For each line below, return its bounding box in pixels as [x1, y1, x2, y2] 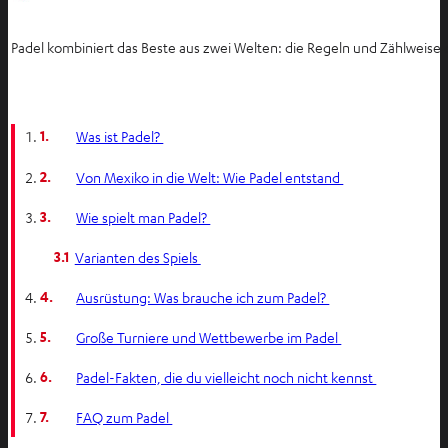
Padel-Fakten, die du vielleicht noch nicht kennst [76, 368, 377, 387]
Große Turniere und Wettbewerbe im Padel [76, 327, 342, 346]
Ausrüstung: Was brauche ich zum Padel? [76, 287, 330, 306]
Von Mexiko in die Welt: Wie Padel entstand [76, 167, 344, 186]
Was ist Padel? [76, 127, 164, 146]
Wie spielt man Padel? [76, 207, 211, 226]
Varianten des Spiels [74, 247, 201, 266]
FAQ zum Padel [76, 408, 173, 427]
